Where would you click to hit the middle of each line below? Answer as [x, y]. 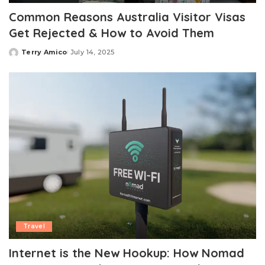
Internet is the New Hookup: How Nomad [127, 253]
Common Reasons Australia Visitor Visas [127, 17]
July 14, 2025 [92, 52]
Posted [22, 56]
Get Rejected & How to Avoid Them [112, 33]
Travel [34, 227]
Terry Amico [44, 52]
